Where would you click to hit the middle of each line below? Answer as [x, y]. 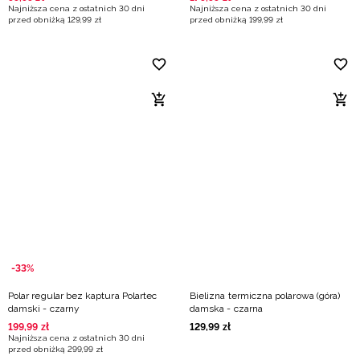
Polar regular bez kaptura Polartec [83, 296]
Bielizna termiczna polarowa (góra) [265, 296]
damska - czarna [226, 309]
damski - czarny [44, 309]
